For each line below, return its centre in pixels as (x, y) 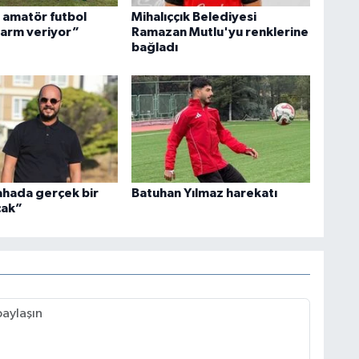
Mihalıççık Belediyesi (194, 16)
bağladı (154, 47)
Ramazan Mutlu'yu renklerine (220, 32)
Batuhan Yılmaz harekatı (204, 194)
